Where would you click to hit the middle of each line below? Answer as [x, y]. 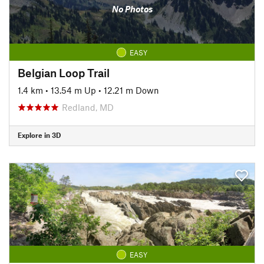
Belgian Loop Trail [64, 72]
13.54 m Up [73, 90]
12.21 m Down [131, 90]
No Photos [132, 9]
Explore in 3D [39, 135]
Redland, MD [88, 107]
